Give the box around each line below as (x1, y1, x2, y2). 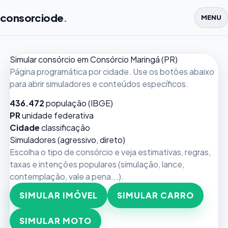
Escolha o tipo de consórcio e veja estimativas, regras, (10, 147, 211, 157)
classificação (41, 122, 90, 133)
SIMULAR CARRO (117, 190, 194, 201)
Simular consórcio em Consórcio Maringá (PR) (10, 54, 178, 65)
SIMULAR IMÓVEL (19, 190, 98, 201)
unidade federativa (22, 110, 94, 121)
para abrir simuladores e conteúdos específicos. (10, 78, 188, 89)
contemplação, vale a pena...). (10, 171, 124, 182)
